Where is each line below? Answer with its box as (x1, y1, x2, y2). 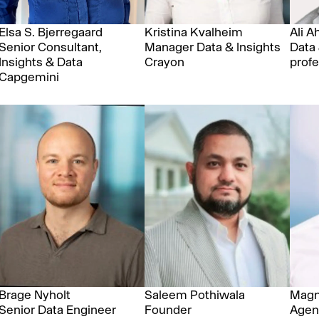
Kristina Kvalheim (144, 25, 243, 39)
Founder (144, 302, 192, 316)
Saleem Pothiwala (144, 287, 245, 301)
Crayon (144, 55, 184, 69)
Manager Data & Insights (144, 40, 281, 54)
